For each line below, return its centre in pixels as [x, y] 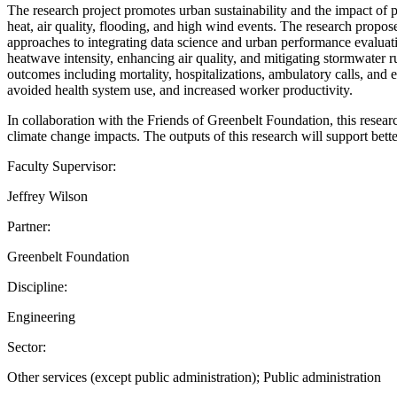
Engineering [41, 316]
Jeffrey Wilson [47, 196]
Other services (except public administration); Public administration [194, 377]
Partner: [29, 226]
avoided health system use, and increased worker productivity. [180, 90]
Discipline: [37, 286]
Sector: [27, 346]
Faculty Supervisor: [62, 166]
